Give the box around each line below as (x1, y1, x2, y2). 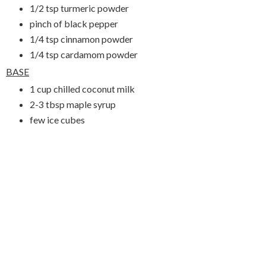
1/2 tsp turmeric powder (29, 2, 129, 14)
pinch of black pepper (29, 18, 118, 30)
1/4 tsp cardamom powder (29, 48, 138, 60)
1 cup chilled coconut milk (29, 83, 135, 94)
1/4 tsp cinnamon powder (29, 33, 133, 45)
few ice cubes (29, 113, 85, 125)
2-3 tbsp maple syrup (29, 98, 116, 110)
